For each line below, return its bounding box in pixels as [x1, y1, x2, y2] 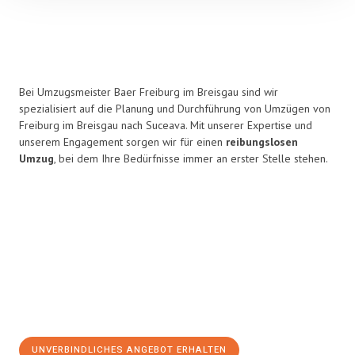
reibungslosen [226, 135, 298, 149]
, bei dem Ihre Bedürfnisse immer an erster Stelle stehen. [54, 151, 328, 166]
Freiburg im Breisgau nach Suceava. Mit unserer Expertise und [19, 118, 312, 132]
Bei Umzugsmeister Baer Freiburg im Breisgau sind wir [19, 85, 278, 99]
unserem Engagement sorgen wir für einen [19, 135, 226, 149]
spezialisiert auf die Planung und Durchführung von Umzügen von [19, 101, 330, 116]
